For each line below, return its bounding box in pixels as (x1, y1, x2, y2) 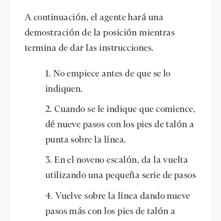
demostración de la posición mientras (25, 28, 175, 37)
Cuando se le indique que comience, (54, 105, 196, 114)
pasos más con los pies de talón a (45, 207, 176, 216)
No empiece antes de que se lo (53, 69, 171, 78)
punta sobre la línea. (45, 135, 126, 145)
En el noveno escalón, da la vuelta (54, 156, 188, 165)
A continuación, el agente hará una (25, 13, 164, 22)
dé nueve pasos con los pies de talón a (45, 120, 194, 129)
